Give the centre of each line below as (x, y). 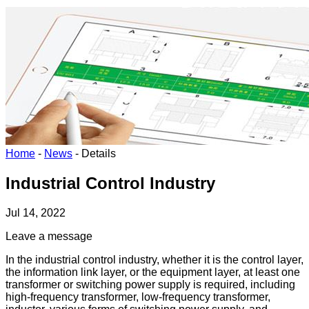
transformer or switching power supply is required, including (150, 284)
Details (99, 153)
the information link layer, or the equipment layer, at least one (153, 272)
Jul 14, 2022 (36, 212)
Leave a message (49, 236)
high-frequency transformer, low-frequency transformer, (138, 297)
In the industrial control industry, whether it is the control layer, (154, 259)
